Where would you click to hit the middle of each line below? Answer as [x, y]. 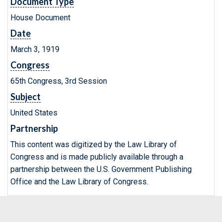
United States [34, 113]
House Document [40, 18]
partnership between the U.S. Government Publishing [101, 169]
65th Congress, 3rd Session [59, 81]
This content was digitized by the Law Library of [94, 144]
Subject [26, 97]
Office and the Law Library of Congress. [79, 182]
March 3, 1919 [35, 49]
